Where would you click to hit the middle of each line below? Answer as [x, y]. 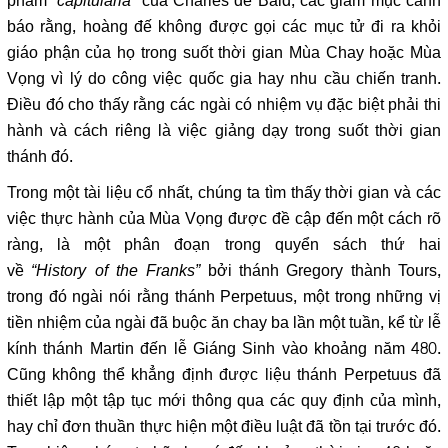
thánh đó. [40, 157]
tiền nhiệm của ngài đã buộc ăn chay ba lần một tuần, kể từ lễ [224, 323]
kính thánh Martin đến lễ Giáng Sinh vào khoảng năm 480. [224, 349]
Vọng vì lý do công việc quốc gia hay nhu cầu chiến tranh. [224, 79]
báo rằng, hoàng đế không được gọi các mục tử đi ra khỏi [224, 27]
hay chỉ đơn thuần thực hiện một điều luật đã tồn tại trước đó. [224, 427]
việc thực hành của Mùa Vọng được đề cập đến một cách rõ [224, 219]
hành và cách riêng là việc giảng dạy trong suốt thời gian [224, 131]
